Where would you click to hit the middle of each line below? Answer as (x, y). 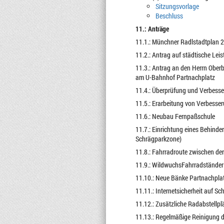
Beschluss (169, 16)
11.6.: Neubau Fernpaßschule (175, 116)
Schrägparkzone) (158, 139)
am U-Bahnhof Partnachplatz (175, 77)
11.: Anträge (152, 29)
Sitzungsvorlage (177, 6)
